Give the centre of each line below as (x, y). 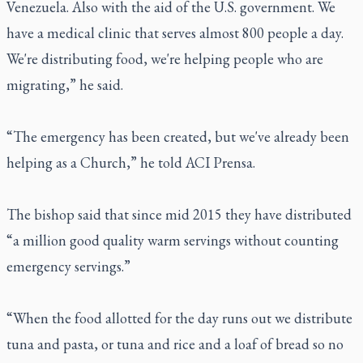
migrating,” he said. (65, 85)
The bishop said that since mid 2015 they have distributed (179, 214)
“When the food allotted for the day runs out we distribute (179, 318)
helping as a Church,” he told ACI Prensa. (131, 162)
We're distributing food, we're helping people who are (165, 59)
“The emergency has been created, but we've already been (178, 137)
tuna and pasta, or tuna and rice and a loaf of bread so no (175, 344)
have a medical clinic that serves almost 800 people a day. (175, 33)
